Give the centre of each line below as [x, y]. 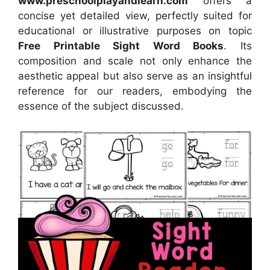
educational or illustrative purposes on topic [135, 31]
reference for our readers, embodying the [135, 91]
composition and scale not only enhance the [135, 61]
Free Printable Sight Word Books [121, 46]
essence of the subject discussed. [101, 106]
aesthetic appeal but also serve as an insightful [135, 76]
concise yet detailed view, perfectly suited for [135, 16]
